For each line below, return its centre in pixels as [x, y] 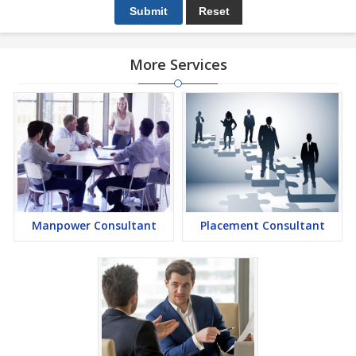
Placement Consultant [262, 225]
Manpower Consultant [94, 225]
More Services [178, 64]
